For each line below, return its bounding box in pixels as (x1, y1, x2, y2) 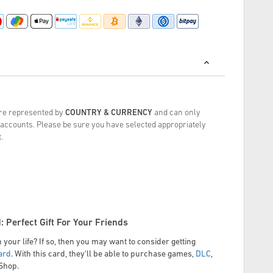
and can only (154, 108, 200, 118)
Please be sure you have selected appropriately (37, 121, 206, 130)
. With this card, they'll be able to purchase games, (11, 250, 194, 260)
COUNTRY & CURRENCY (65, 108, 154, 118)
